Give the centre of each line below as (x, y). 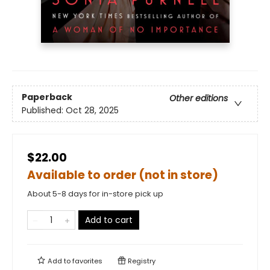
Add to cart (109, 220)
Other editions (199, 98)
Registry (141, 261)
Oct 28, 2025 (92, 110)
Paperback (47, 97)
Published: (44, 110)
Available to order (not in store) (123, 175)
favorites (87, 261)
